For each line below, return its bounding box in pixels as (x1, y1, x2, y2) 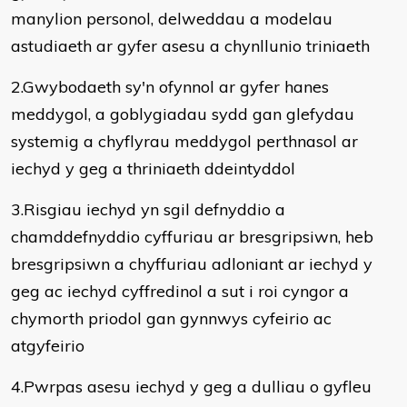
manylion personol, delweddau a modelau (11, 8, 333, 29)
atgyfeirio (11, 335, 84, 356)
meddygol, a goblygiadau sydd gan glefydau (11, 104, 354, 124)
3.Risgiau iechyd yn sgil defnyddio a (11, 199, 285, 220)
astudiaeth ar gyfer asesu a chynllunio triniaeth (11, 35, 370, 56)
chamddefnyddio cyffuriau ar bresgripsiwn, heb (11, 226, 373, 247)
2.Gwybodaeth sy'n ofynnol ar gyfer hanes (11, 76, 329, 97)
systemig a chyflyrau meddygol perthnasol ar (11, 131, 358, 152)
